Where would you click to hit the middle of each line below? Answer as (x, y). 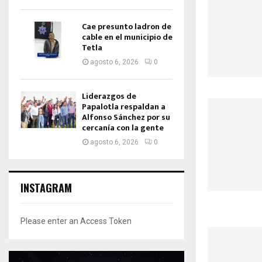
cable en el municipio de (127, 37)
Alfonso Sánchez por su (126, 117)
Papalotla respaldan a (124, 107)
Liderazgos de (109, 96)
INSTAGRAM (46, 188)
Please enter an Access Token (76, 221)
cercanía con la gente (123, 128)
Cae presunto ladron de (127, 27)
